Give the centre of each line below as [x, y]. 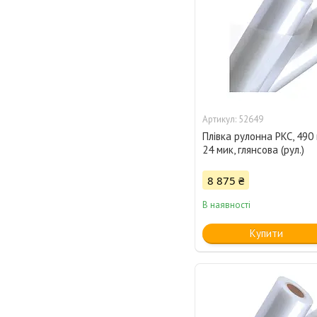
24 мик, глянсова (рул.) [254, 150]
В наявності [227, 205]
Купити [266, 234]
